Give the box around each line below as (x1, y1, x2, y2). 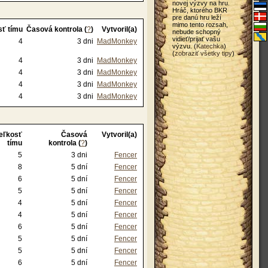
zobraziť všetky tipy (174, 50, 232, 57)
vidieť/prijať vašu (172, 35, 220, 42)
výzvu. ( (172, 42, 196, 50)
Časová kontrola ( (26, 25, 87, 33)
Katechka (196, 42, 224, 50)
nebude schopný (172, 28, 221, 35)
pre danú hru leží (172, 14, 221, 21)
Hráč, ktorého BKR (172, 7, 227, 14)
